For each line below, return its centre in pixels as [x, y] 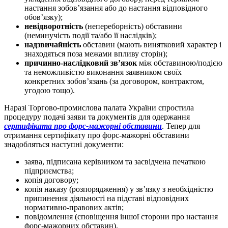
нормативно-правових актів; [74, 208]
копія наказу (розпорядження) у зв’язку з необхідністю [119, 189]
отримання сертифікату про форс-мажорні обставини [97, 135]
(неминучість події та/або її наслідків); [91, 36]
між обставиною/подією [180, 63]
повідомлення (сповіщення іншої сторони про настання [121, 217]
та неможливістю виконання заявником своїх [103, 72]
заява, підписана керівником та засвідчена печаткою [115, 162]
